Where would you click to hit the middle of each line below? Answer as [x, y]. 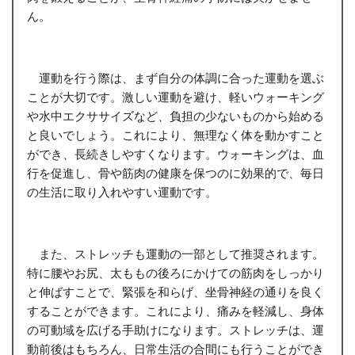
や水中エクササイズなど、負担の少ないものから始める [175, 115]
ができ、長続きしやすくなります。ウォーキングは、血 [175, 153]
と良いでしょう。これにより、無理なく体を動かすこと [175, 134]
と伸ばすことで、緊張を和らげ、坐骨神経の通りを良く [175, 291]
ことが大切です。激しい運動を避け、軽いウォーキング [175, 96]
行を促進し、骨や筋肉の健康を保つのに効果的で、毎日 [175, 172]
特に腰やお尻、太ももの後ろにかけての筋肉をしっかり [175, 272]
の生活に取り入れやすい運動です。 [122, 191]
